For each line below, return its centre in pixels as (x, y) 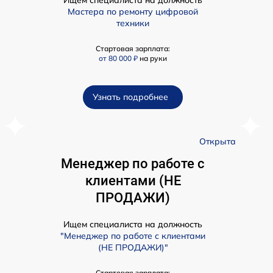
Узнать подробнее (130, 97)
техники (133, 23)
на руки (153, 58)
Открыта (218, 142)
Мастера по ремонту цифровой (133, 12)
